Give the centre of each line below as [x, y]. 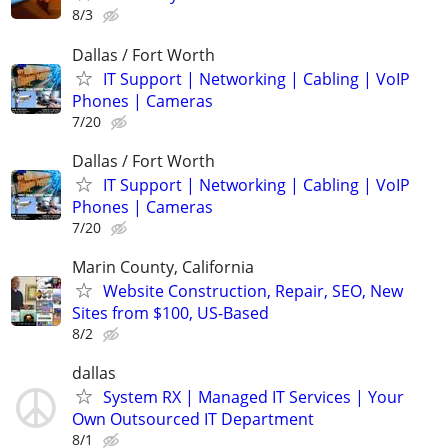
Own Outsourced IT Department [193, 419]
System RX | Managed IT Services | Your [253, 397]
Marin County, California [163, 266]
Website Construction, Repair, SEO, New [253, 290]
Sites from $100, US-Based [170, 312]
